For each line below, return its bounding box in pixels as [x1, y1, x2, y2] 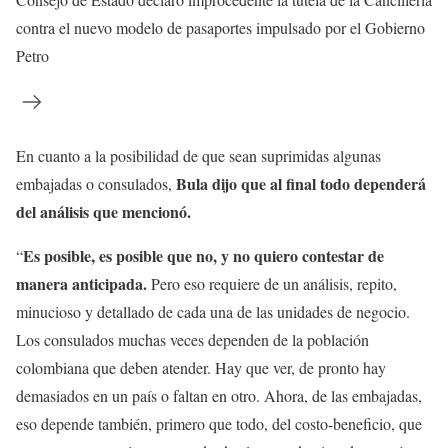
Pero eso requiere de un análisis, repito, [147, 272, 397, 294]
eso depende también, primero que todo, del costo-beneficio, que [16, 412, 422, 434]
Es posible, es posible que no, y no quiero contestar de [23, 243, 384, 267]
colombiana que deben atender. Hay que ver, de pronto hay [16, 356, 386, 378]
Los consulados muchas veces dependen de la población [16, 328, 369, 350]
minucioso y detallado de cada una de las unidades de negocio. [16, 300, 410, 322]
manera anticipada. [16, 271, 147, 295]
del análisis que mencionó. [16, 199, 191, 223]
